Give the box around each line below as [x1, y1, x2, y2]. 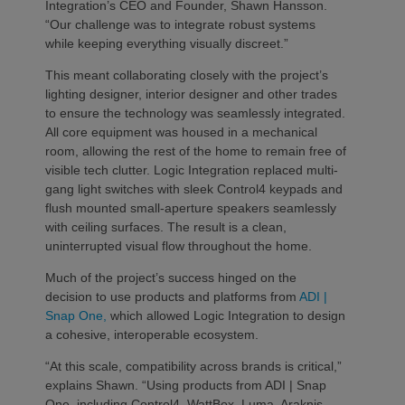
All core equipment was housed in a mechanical [45, 125, 317, 139]
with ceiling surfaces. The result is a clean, [45, 220, 287, 234]
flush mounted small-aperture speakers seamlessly [45, 201, 336, 215]
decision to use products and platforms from [45, 289, 299, 304]
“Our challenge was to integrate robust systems [45, 17, 316, 32]
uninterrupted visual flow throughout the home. [45, 239, 312, 253]
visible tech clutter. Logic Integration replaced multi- [45, 163, 338, 177]
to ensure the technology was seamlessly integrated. [45, 106, 345, 120]
